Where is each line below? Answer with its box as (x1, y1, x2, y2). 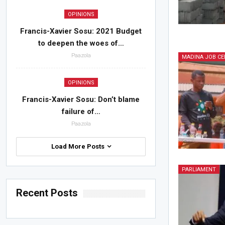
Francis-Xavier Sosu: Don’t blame (22, 95, 140, 104)
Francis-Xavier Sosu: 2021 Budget (20, 27, 142, 36)
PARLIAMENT (182, 166, 216, 173)
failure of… (61, 107, 100, 116)
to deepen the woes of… (38, 39, 124, 48)
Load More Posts (51, 143, 106, 150)
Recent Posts (16, 187, 78, 199)
